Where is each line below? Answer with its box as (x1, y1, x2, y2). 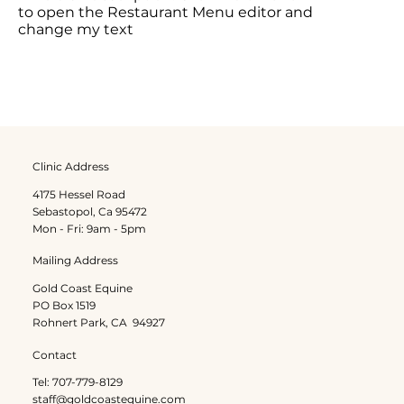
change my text (18, 20, 133, 38)
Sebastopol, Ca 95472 (32, 204, 147, 218)
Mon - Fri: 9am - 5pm (32, 221, 146, 235)
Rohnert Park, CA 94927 (32, 315, 165, 329)
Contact (32, 348, 77, 362)
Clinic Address (32, 160, 109, 174)
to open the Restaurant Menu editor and (18, 3, 313, 21)
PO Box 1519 (32, 298, 96, 312)
